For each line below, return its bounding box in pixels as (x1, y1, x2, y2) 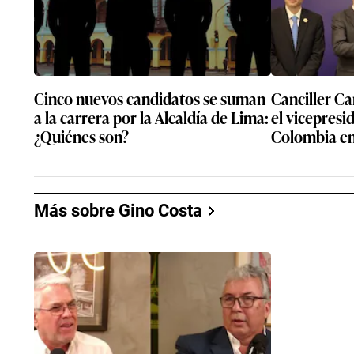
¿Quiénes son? (34, 124, 129, 148)
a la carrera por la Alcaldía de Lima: (34, 105, 269, 129)
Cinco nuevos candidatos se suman (34, 86, 265, 110)
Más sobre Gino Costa (34, 201, 202, 220)
